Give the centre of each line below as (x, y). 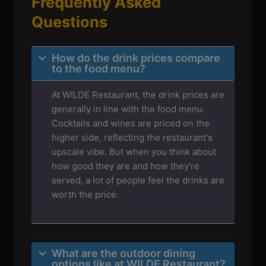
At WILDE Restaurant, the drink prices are (138, 95)
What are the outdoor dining (124, 254)
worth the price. (85, 195)
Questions (70, 22)
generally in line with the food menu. (129, 109)
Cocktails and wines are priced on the (131, 123)
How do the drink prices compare (136, 58)
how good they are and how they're (126, 166)
